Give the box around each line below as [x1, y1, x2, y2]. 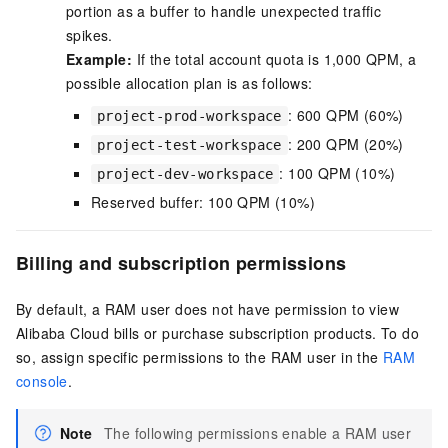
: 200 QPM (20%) [287, 133, 404, 154]
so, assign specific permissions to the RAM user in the [16, 346, 383, 367]
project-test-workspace [97, 136, 282, 153]
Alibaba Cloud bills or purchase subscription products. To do [16, 322, 419, 343]
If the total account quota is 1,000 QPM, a [132, 48, 417, 69]
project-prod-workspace [97, 107, 282, 124]
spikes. [66, 24, 113, 45]
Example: [66, 48, 133, 69]
